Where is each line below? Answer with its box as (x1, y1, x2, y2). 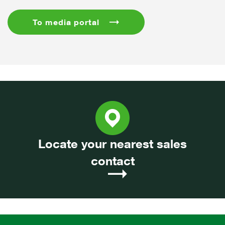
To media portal (33, 17, 99, 28)
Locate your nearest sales (38, 136, 187, 151)
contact (90, 153, 135, 168)
